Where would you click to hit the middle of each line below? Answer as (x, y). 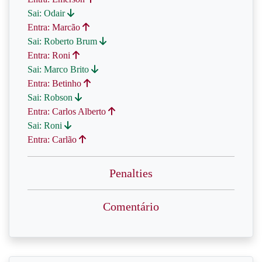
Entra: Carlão (53, 139)
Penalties (131, 173)
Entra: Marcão (55, 27)
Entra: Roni (50, 55)
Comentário (131, 206)
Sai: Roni (46, 125)
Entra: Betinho (56, 83)
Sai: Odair (47, 13)
